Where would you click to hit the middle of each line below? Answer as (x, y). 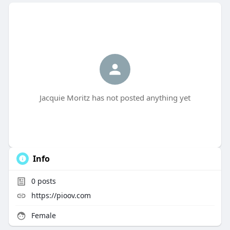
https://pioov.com (61, 196)
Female (42, 216)
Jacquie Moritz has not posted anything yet (115, 98)
